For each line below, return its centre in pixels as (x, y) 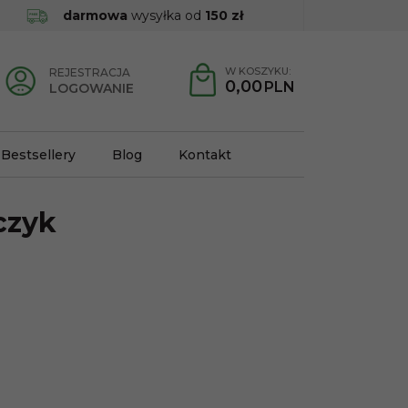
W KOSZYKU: (258, 71)
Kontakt (205, 154)
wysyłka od (166, 15)
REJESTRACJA (90, 72)
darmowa (95, 15)
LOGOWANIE (92, 88)
